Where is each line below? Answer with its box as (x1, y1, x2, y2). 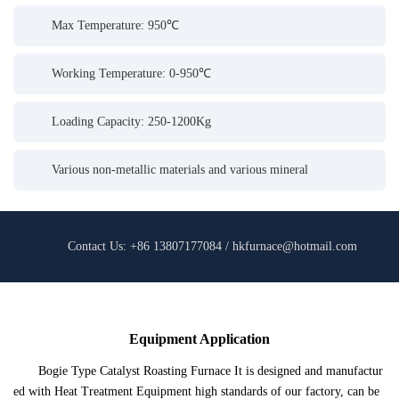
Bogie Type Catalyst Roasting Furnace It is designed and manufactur (38, 364, 383, 378)
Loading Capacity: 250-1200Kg (52, 115, 211, 128)
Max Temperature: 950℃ (52, 19, 179, 32)
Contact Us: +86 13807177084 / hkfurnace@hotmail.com (67, 240, 357, 253)
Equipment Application (129, 331, 270, 346)
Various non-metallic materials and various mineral (52, 163, 308, 176)
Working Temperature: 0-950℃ (52, 67, 211, 80)
